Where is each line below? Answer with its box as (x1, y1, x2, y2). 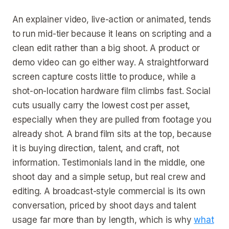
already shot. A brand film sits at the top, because (12, 129, 212, 139)
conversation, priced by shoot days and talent (12, 200, 197, 211)
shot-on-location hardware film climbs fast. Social (12, 86, 211, 96)
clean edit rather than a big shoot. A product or (12, 43, 200, 53)
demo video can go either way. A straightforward (12, 57, 209, 67)
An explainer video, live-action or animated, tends (12, 14, 211, 25)
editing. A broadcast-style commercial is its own (12, 186, 205, 196)
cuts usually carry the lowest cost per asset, (12, 100, 191, 110)
